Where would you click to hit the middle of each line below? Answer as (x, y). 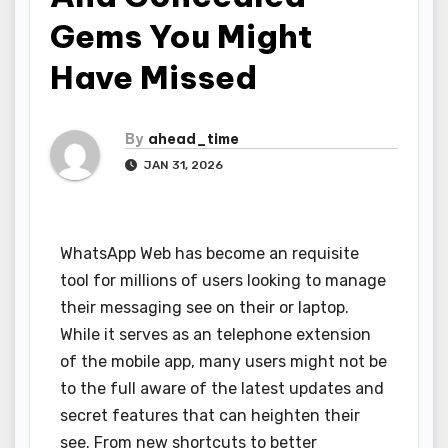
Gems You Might (181, 36)
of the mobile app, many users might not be (223, 362)
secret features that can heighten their (210, 416)
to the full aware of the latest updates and (222, 389)
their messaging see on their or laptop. (204, 308)
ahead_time (193, 139)
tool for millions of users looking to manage (223, 281)
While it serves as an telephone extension (215, 335)
